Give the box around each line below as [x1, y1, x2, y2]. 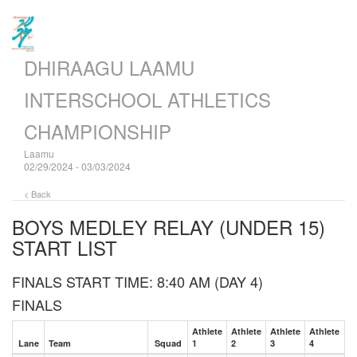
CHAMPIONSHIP [24, 117, 171, 145]
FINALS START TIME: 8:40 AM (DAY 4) [12, 271, 263, 292]
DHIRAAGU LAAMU [24, 53, 194, 81]
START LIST [12, 233, 117, 261]
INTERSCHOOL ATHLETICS [24, 85, 271, 113]
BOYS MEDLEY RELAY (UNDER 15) [12, 213, 325, 241]
